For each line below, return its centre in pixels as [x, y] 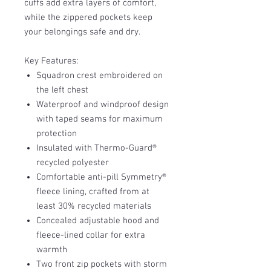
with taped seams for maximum [100, 119]
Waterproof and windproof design [103, 105]
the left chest [62, 90]
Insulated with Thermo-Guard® [96, 149]
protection [57, 134]
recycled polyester [73, 163]
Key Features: [51, 61]
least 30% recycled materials [94, 207]
